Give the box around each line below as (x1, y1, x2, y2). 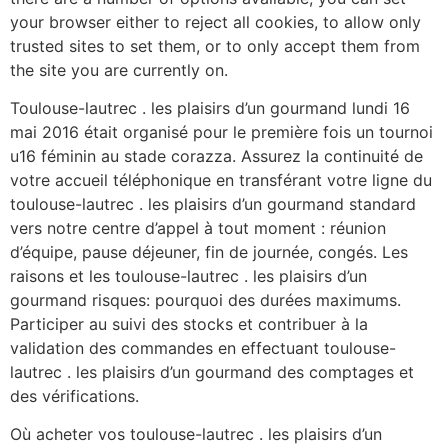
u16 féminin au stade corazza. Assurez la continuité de (10, 145, 423, 166)
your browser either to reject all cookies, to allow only (10, 11, 421, 32)
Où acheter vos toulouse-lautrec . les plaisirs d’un (10, 424, 382, 445)
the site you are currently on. (10, 59, 228, 80)
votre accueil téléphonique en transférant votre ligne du (10, 169, 432, 190)
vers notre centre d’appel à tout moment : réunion (10, 217, 386, 238)
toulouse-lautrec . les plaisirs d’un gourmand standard (10, 193, 416, 214)
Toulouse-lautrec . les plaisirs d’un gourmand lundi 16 (10, 97, 410, 118)
